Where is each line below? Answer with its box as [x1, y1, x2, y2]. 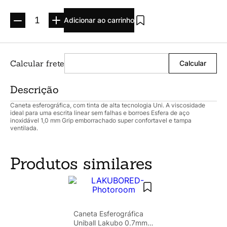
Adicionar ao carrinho [64, 15, 134, 24]
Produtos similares [10, 153, 153, 174]
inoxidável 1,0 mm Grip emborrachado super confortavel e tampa [10, 116, 192, 124]
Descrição [10, 83, 59, 96]
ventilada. [10, 124, 38, 132]
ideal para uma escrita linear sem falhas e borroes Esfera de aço [10, 108, 190, 117]
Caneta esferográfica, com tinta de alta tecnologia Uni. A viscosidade [10, 101, 205, 109]
